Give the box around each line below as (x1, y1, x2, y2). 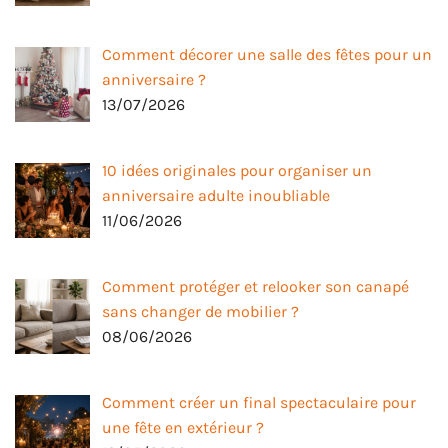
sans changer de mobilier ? (102, 302, 299, 322)
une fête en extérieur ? (102, 417, 264, 437)
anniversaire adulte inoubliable (102, 186, 330, 206)
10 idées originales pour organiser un (102, 161, 372, 181)
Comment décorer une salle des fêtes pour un (102, 45, 432, 65)
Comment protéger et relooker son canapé (102, 277, 409, 297)
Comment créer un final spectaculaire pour (102, 392, 416, 412)
